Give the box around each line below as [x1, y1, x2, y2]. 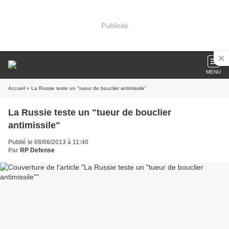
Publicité [101, 21, 128, 30]
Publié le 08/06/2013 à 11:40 [8, 139, 88, 146]
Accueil [8, 85, 25, 91]
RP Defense [20, 147, 55, 154]
